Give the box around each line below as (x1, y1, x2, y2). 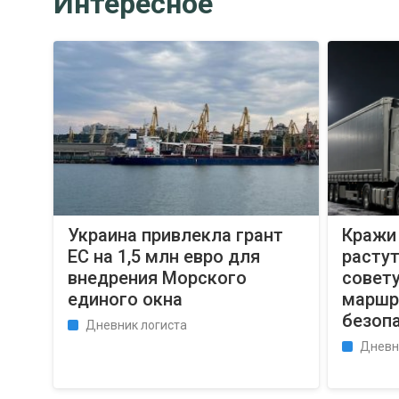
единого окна (67, 289, 183, 310)
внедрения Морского (67, 267, 247, 289)
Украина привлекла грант (67, 224, 283, 246)
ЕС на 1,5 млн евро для (67, 246, 260, 267)
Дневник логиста (85, 318, 187, 332)
